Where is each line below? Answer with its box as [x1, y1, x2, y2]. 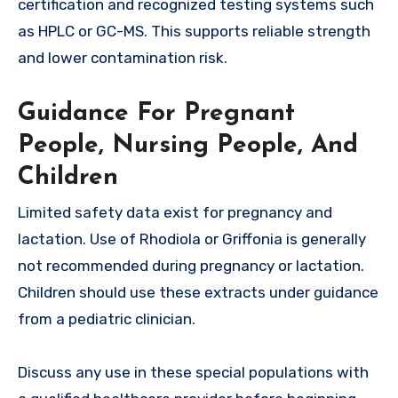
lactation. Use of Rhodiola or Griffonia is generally [18, 230, 366, 249]
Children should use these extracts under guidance [18, 283, 378, 302]
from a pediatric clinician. [18, 310, 195, 329]
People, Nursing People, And [18, 132, 358, 158]
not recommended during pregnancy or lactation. [18, 257, 364, 275]
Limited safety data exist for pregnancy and [18, 203, 332, 222]
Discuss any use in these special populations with [18, 363, 369, 382]
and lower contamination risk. [18, 48, 227, 67]
